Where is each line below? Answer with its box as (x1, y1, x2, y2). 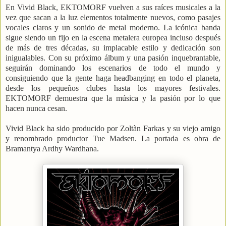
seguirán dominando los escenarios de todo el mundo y (6, 64, 220, 73)
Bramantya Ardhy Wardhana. (6, 144, 99, 153)
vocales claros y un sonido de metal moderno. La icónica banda (6, 23, 220, 32)
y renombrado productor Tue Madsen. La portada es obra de (6, 134, 220, 143)
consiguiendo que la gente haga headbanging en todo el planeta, (6, 74, 220, 83)
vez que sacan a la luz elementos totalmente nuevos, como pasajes (6, 13, 220, 22)
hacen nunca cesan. (6, 104, 67, 113)
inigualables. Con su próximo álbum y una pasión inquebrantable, (6, 53, 220, 63)
